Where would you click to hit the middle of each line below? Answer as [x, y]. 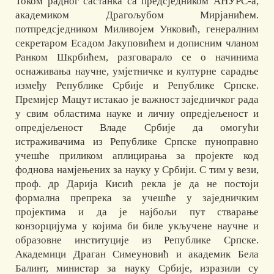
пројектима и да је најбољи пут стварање [137, 212]
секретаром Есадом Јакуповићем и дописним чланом [137, 43]
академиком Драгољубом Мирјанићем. [137, 15]
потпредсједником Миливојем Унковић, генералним [137, 29]
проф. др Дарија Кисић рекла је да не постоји [137, 183]
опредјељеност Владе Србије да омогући [137, 127]
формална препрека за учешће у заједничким [137, 198]
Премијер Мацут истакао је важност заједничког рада [137, 99]
